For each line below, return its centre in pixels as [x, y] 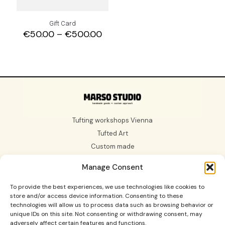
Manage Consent [113, 167]
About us [113, 172]
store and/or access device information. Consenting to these [96, 196]
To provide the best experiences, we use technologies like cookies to [107, 187]
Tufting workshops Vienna [113, 120]
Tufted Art [113, 133]
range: [115, 43]
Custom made [113, 146]
